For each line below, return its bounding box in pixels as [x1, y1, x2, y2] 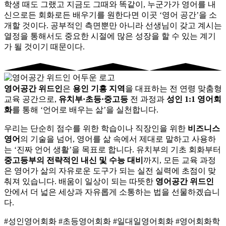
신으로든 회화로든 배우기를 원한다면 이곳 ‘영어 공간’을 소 [4, 10, 217, 19]
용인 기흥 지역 [73, 84, 125, 93]
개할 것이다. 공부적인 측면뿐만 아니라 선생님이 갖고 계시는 [4, 21, 222, 30]
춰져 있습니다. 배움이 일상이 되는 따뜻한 [4, 177, 155, 186]
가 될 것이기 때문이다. [4, 42, 85, 51]
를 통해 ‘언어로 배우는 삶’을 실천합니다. [12, 105, 158, 114]
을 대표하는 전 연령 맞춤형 [125, 84, 222, 93]
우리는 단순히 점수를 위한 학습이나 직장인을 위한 [4, 124, 188, 133]
